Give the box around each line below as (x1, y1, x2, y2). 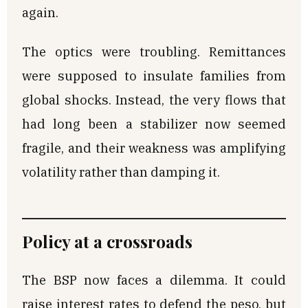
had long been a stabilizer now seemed (22, 115, 286, 132)
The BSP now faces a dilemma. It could (22, 271, 286, 288)
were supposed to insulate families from (22, 67, 286, 84)
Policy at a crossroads (22, 230, 192, 252)
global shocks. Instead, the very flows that (22, 91, 286, 108)
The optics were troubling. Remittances (22, 43, 286, 60)
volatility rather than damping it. (22, 163, 220, 180)
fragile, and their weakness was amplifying (22, 139, 286, 156)
